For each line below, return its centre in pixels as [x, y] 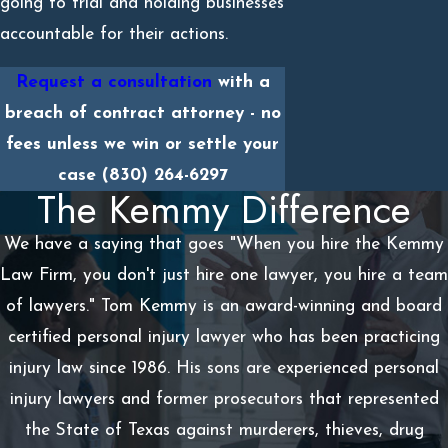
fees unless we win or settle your [143, 145]
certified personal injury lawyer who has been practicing [224, 338]
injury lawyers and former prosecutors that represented [224, 400]
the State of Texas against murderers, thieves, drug [224, 431]
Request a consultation [113, 83]
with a [240, 83]
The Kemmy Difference [224, 210]
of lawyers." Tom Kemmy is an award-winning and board [224, 307]
